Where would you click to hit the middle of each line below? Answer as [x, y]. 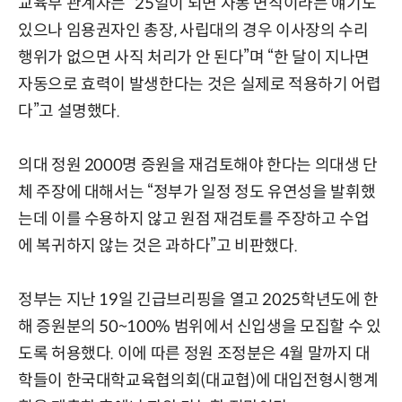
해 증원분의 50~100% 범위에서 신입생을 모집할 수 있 [200, 326]
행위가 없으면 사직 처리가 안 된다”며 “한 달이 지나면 [194, 57]
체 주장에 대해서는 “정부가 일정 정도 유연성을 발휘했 [197, 192]
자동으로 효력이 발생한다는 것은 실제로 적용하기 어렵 [200, 84]
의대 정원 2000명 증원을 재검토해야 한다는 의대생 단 [198, 165]
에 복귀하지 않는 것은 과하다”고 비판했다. [158, 245]
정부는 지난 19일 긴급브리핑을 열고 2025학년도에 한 [198, 299]
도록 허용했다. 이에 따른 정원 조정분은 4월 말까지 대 [194, 353]
